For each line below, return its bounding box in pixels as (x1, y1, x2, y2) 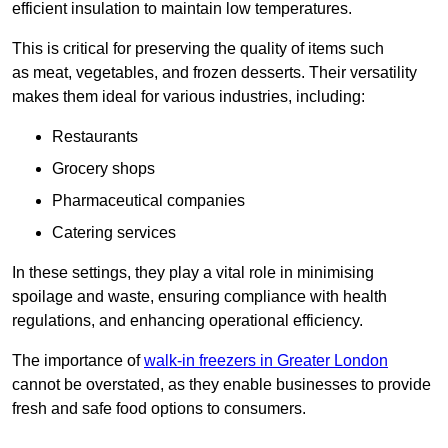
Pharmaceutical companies (52, 192, 245, 210)
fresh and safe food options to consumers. (12, 400, 306, 418)
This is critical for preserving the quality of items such (12, 40, 384, 58)
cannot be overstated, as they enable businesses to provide (12, 376, 431, 394)
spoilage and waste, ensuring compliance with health (12, 288, 387, 306)
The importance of (12, 352, 144, 370)
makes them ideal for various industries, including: (12, 88, 365, 106)
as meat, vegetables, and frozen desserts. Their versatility (12, 64, 417, 82)
